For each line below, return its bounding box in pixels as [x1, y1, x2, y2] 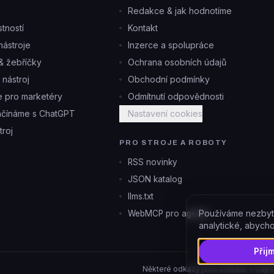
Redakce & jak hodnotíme [128, 6, 232, 16]
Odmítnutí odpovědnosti [128, 91, 224, 102]
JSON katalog [128, 174, 183, 184]
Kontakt [128, 23, 158, 33]
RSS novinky [128, 157, 178, 167]
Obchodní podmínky [128, 74, 210, 84]
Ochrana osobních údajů [128, 57, 227, 67]
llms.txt [128, 191, 154, 201]
